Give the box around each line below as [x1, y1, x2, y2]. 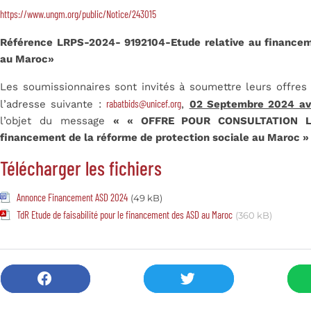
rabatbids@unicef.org [106, 97, 182, 110]
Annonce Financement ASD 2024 [17, 191, 128, 204]
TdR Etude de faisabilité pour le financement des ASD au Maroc [17, 208, 233, 221]
